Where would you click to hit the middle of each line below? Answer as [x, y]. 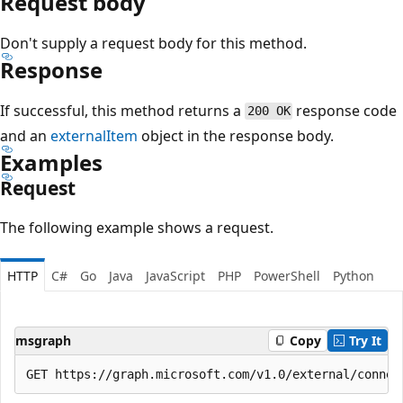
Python [354, 275]
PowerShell [287, 275]
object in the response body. [236, 135]
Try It [365, 340]
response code [345, 110]
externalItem [94, 135]
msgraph [43, 340]
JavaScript [175, 275]
